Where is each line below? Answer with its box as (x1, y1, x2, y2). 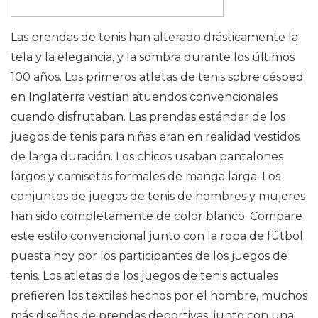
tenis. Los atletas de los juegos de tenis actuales (11, 269, 278, 283)
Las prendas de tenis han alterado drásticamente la (11, 31, 298, 44)
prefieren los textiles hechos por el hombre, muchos (11, 289, 307, 302)
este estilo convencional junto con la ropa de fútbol (11, 229, 303, 243)
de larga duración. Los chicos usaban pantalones (11, 150, 283, 163)
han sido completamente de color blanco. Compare (11, 209, 302, 223)
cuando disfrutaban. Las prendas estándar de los (11, 110, 285, 124)
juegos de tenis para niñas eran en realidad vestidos (11, 130, 300, 143)
